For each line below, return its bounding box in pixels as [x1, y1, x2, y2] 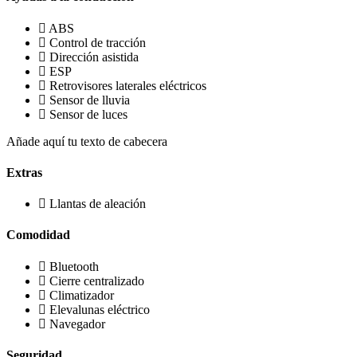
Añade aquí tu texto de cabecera [6, 134, 167, 148]
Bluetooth [49, 259, 99, 273]
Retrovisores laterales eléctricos [49, 78, 206, 92]
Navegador [49, 316, 105, 331]
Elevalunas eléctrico [49, 302, 150, 316]
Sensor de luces [49, 107, 127, 121]
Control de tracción [49, 35, 146, 49]
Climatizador [49, 288, 114, 302]
